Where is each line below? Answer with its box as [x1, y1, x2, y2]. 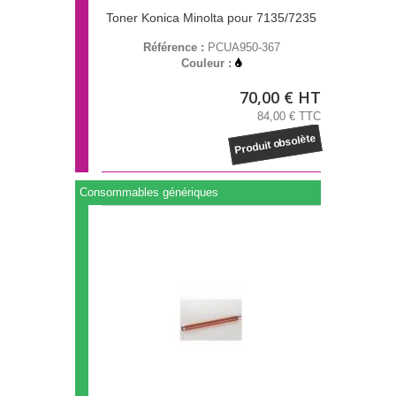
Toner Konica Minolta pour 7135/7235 [106, 11, 316, 26]
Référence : [142, 41, 208, 55]
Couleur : [181, 57, 235, 71]
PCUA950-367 [207, 41, 280, 55]
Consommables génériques [80, 186, 218, 200]
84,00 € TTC [257, 110, 321, 124]
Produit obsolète [233, 132, 317, 157]
